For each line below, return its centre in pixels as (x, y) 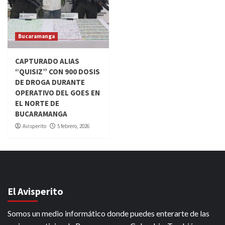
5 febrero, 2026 (73, 126)
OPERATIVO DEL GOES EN (58, 93)
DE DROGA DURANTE (50, 82)
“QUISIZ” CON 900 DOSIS (58, 72)
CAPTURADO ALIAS (47, 61)
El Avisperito (35, 191)
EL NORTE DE (37, 103)
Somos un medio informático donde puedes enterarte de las (108, 213)
